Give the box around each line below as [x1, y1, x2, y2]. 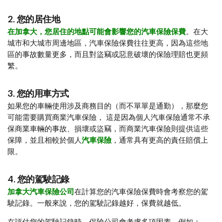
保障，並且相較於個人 [7, 136, 82, 144]
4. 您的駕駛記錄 [7, 174, 69, 184]
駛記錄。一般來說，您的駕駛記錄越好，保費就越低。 [7, 199, 186, 207]
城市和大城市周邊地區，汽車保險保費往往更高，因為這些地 [7, 39, 208, 47]
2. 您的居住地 [7, 14, 60, 24]
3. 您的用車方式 [7, 89, 69, 98]
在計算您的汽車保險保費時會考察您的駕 [74, 188, 208, 196]
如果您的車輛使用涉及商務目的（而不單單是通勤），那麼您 [7, 102, 208, 110]
